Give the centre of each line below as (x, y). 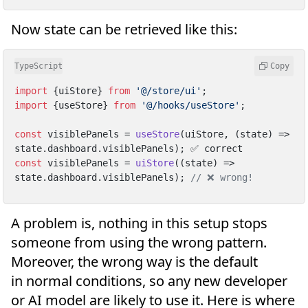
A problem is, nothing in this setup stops (139, 223)
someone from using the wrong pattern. (139, 243)
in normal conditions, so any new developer (149, 281)
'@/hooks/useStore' (190, 105)
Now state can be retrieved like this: (124, 30)
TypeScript (38, 66)
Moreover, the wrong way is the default (134, 262)
